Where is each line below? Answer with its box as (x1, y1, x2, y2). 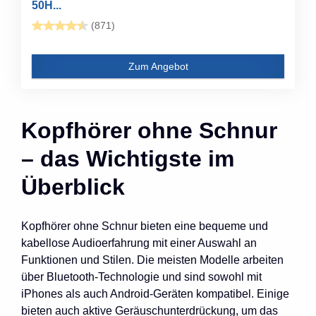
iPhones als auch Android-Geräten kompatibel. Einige (21, 287, 289, 300)
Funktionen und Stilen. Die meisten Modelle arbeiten (21, 253, 284, 266)
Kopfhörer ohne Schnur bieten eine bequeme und (21, 219, 268, 232)
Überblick (21, 174, 125, 200)
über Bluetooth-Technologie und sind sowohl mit (21, 270, 262, 283)
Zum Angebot (128, 60, 188, 72)
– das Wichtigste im (21, 145, 234, 171)
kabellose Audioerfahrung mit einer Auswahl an (21, 236, 257, 249)
